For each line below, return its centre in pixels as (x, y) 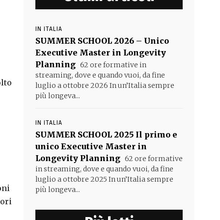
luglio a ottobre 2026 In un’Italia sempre (105, 85)
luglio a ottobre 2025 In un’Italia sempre (104, 179)
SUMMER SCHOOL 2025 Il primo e (106, 135)
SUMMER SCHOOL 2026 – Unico (102, 41)
